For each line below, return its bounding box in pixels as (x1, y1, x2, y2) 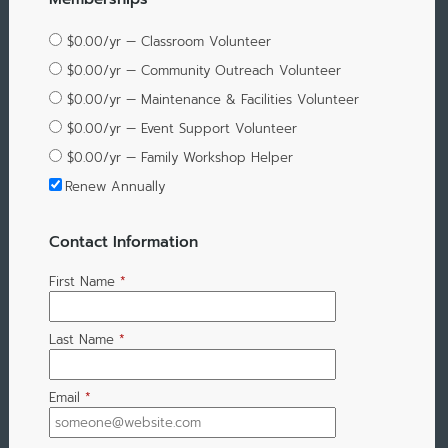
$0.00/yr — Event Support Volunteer (66, 118, 297, 138)
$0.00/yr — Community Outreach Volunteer (66, 60, 341, 80)
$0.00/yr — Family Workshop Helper (66, 147, 293, 167)
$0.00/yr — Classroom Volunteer (66, 31, 271, 51)
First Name (48, 271, 115, 291)
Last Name (48, 329, 114, 349)
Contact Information (48, 229, 198, 253)
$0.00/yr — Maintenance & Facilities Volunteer (66, 89, 359, 109)
